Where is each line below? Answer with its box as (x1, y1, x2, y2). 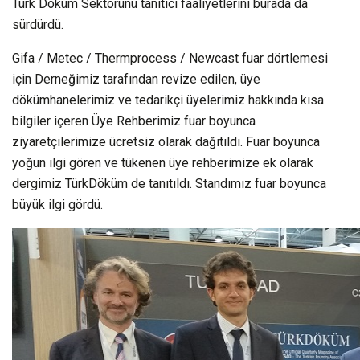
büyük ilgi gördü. (12, 196, 103, 212)
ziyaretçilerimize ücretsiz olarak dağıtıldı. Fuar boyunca (12, 133, 320, 149)
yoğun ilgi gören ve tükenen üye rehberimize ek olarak (12, 154, 313, 170)
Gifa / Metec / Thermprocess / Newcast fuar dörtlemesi (12, 50, 328, 66)
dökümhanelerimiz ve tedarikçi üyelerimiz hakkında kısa (12, 92, 324, 108)
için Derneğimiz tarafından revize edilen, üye (12, 71, 260, 87)
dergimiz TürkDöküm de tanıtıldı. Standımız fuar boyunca (12, 175, 326, 191)
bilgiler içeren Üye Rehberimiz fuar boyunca (12, 112, 256, 129)
